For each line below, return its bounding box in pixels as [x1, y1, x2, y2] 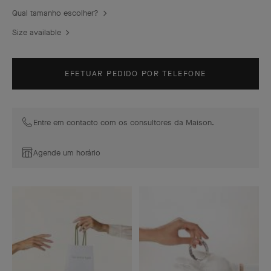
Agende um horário [33, 148, 100, 158]
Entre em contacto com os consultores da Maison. [33, 117, 214, 128]
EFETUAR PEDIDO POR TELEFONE [65, 68, 206, 79]
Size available [12, 27, 61, 38]
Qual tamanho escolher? [12, 8, 99, 18]
